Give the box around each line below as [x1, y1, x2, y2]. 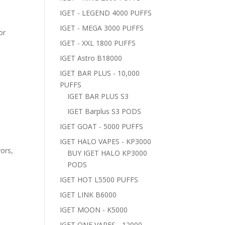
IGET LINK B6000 [60, 190, 117, 199]
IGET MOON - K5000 [60, 205, 128, 214]
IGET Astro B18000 [60, 53, 123, 63]
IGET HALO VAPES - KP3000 [60, 137, 152, 146]
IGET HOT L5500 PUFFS [60, 175, 139, 184]
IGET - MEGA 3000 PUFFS [60, 23, 144, 33]
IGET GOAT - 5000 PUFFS [60, 122, 144, 131]
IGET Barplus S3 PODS [67, 106, 142, 116]
